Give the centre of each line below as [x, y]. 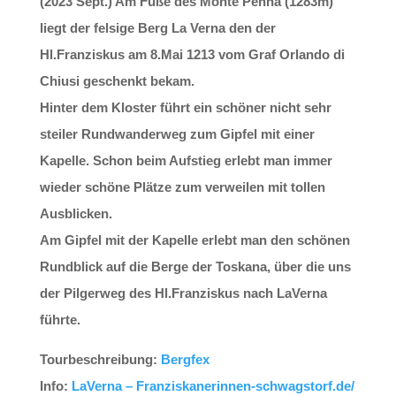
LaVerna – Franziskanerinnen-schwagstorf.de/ [213, 386]
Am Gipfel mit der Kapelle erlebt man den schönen [194, 240]
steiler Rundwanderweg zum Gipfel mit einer [177, 134]
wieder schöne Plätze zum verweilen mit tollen [182, 187]
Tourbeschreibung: [100, 359]
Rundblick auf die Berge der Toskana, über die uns [195, 267]
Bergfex [185, 359]
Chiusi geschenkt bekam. [117, 81]
